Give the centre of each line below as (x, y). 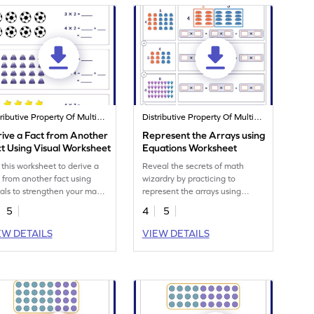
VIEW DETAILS (176, 234)
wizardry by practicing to (189, 179)
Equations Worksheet (190, 148)
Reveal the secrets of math (193, 166)
